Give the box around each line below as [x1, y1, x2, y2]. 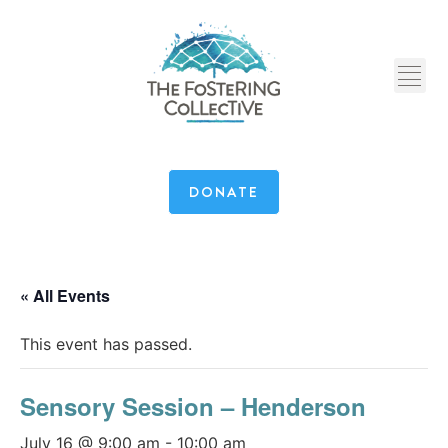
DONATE [188, 182, 260, 203]
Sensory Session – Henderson [20, 389, 366, 424]
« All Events [20, 284, 110, 308]
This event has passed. [20, 334, 192, 355]
